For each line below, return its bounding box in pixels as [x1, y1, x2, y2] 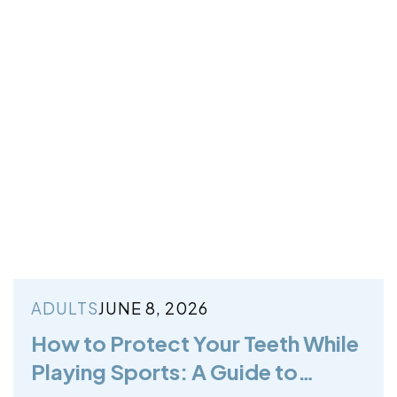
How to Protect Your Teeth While [31, 329, 359, 356]
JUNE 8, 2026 [98, 297, 208, 318]
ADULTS [31, 297, 98, 318]
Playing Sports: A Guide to [31, 357, 298, 385]
